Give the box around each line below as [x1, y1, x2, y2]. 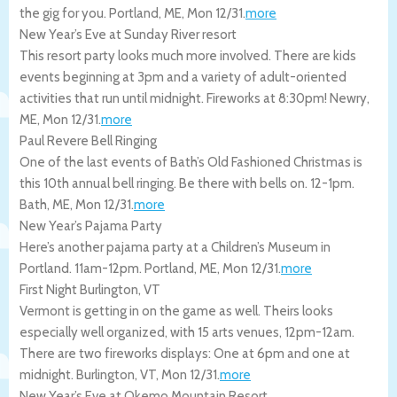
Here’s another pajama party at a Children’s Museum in [19, 238, 331, 255]
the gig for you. [19, 4, 109, 21]
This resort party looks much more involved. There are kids [19, 47, 356, 64]
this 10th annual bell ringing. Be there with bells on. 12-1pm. [19, 175, 354, 191]
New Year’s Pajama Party [19, 217, 162, 234]
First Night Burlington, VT [19, 281, 160, 298]
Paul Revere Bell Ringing [19, 132, 157, 149]
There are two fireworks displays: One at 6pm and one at [19, 345, 350, 362]
